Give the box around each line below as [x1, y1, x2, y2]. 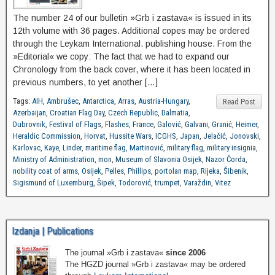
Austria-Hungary [138, 96, 188, 106]
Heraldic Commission [13, 131, 80, 141]
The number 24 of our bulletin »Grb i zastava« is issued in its [13, 13, 252, 23]
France [133, 120, 153, 130]
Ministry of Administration [13, 155, 95, 165]
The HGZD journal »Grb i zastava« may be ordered [65, 259, 246, 269]
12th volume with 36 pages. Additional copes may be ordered [13, 26, 250, 36]
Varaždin [184, 178, 211, 188]
